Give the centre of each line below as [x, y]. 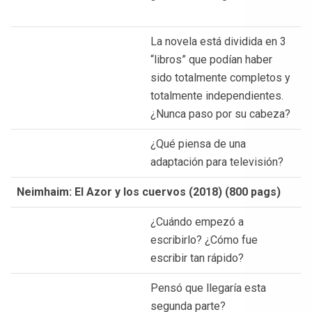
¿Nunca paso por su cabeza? [220, 114]
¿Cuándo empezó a [197, 221]
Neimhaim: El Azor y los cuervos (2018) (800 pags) [149, 192]
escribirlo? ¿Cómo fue [204, 240]
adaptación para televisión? [217, 162]
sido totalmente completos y [220, 77]
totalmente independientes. [217, 95]
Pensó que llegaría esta [208, 288]
